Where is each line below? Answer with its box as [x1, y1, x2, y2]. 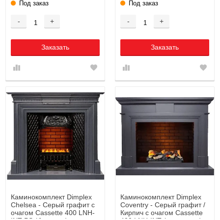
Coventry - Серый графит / [120, 200, 205, 209]
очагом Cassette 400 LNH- [11, 208, 95, 217]
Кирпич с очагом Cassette [120, 208, 203, 217]
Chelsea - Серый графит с [11, 200, 95, 209]
